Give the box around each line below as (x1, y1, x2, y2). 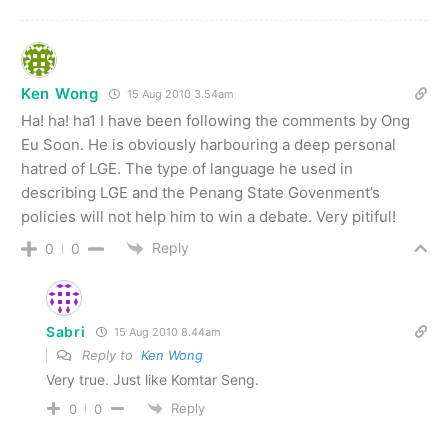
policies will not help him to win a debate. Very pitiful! (21, 206, 396, 226)
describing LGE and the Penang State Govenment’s (21, 182, 380, 202)
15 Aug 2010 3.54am (123, 86, 234, 101)
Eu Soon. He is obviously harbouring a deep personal (21, 134, 396, 154)
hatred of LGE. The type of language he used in (21, 158, 353, 178)
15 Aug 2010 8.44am (110, 324, 221, 339)
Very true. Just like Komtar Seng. (46, 370, 259, 388)
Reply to (78, 346, 141, 363)
